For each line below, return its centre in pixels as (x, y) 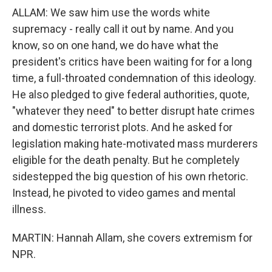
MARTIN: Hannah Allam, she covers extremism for (132, 238)
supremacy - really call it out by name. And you (123, 29)
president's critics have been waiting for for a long (132, 62)
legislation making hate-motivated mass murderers (135, 144)
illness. (29, 209)
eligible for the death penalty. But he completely (126, 160)
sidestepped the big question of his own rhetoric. (130, 176)
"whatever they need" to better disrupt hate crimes (134, 111)
